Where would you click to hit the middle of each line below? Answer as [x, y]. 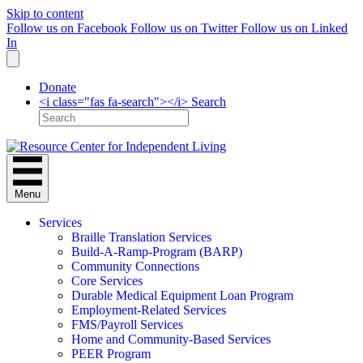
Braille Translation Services [141, 237]
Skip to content [45, 13]
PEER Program [111, 354]
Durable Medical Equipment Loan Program [182, 295]
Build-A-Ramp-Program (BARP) [157, 252]
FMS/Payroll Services [127, 325]
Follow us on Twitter [184, 28]
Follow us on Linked [294, 28]
